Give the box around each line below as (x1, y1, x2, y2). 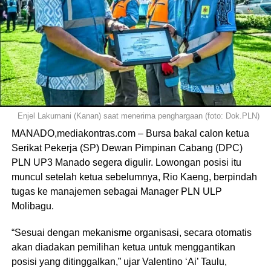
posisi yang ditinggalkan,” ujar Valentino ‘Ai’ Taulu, (11, 256, 227, 267)
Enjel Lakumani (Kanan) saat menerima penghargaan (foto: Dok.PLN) (18, 111, 260, 121)
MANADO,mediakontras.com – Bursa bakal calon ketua (11, 128, 249, 139)
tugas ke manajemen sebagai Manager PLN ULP (11, 186, 222, 197)
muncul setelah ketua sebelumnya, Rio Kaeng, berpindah (11, 172, 257, 183)
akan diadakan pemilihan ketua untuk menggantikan (11, 242, 235, 253)
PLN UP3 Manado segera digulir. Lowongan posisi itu (11, 157, 241, 168)
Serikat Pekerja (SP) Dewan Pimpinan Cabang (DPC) (11, 143, 243, 154)
